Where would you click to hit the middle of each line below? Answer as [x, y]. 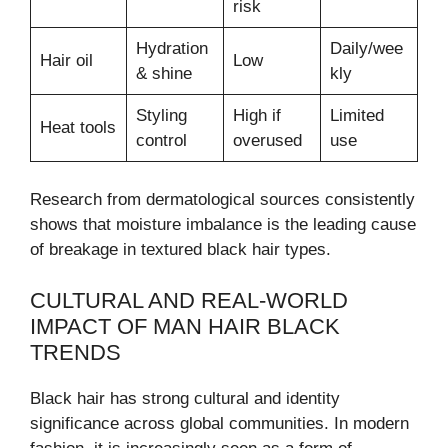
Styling [161, 115]
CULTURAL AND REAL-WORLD [189, 300]
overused [267, 140]
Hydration [171, 48]
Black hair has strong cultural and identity [185, 398]
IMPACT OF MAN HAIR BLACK [185, 326]
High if [256, 115]
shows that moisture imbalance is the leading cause [223, 225]
